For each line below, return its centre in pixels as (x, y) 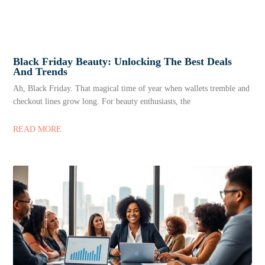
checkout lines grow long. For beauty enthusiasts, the (102, 101)
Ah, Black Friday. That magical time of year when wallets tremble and (132, 88)
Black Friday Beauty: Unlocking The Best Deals (123, 61)
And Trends (41, 71)
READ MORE (38, 129)
